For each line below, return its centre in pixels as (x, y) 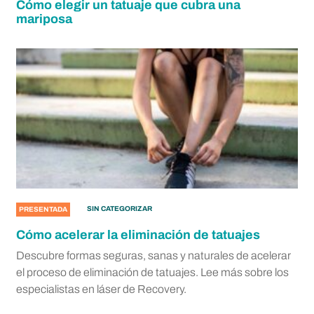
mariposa (44, 19)
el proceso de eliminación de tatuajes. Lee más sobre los (152, 272)
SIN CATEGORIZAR (120, 209)
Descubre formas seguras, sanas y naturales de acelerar (153, 255)
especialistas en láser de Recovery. (101, 289)
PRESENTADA (43, 209)
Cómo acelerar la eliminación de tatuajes (138, 235)
